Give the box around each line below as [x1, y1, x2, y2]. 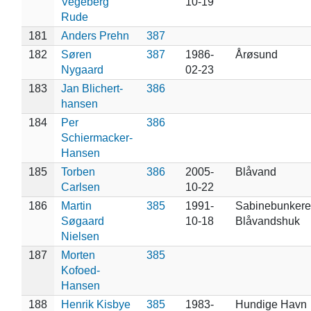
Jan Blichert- [60, 82, 123, 94]
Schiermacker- [60, 131, 133, 144]
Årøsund [235, 48, 278, 60]
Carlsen [60, 180, 100, 193]
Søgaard [60, 215, 104, 227]
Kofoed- [60, 264, 100, 276]
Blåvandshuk [235, 215, 300, 227]
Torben [60, 165, 95, 178]
